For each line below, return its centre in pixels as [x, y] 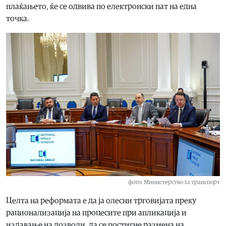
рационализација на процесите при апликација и [96, 213]
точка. [18, 19]
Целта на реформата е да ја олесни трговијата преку [101, 201]
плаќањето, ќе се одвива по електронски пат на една [101, 7]
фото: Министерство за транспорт [174, 182]
